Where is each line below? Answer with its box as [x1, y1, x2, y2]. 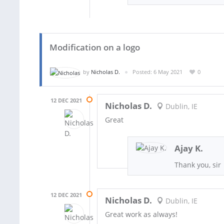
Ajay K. [174, 142, 203, 154]
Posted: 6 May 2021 [132, 68, 182, 75]
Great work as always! [105, 209, 177, 219]
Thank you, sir [174, 159, 221, 169]
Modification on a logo [49, 41, 140, 53]
